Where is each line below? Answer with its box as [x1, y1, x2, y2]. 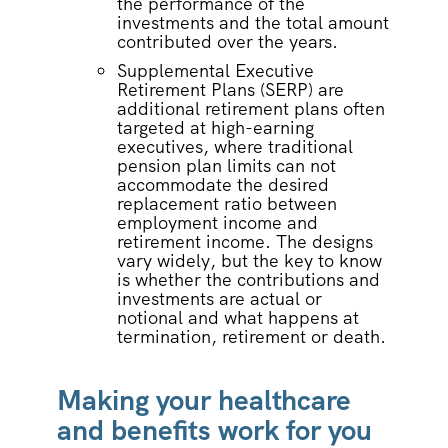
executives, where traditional [116, 135, 353, 159]
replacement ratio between [116, 192, 337, 216]
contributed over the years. [116, 30, 343, 54]
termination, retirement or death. [116, 325, 391, 349]
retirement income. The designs [116, 230, 373, 254]
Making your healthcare [56, 382, 351, 419]
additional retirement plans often [116, 97, 385, 121]
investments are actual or [116, 287, 322, 311]
